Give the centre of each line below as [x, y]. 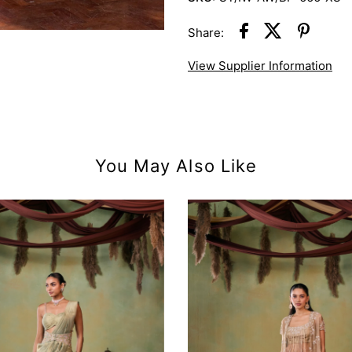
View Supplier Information [260, 65]
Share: [205, 33]
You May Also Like [176, 166]
